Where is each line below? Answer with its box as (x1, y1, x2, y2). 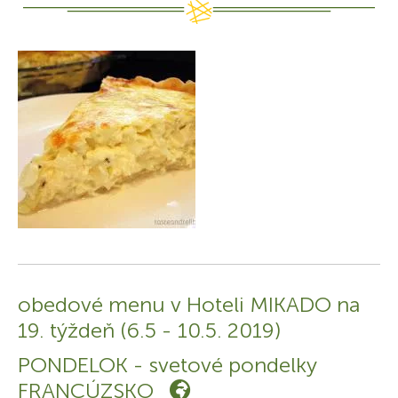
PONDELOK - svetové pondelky (18, 352, 317, 378)
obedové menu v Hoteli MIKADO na (18, 291, 360, 318)
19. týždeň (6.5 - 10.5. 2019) (18, 317, 282, 344)
